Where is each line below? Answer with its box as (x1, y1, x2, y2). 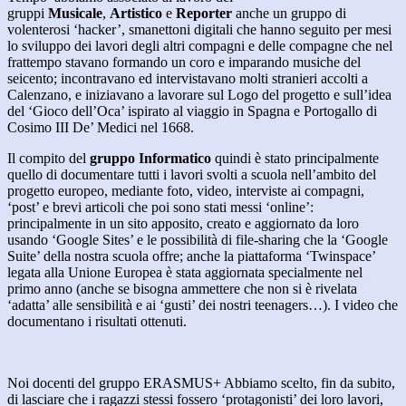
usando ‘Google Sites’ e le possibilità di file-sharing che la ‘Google (7, 232, 388, 248)
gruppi (7, 5, 44, 22)
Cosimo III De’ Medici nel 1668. (7, 120, 194, 136)
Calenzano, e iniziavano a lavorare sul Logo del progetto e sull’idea (7, 87, 391, 103)
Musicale (48, 5, 102, 22)
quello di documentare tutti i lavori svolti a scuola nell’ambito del (7, 167, 376, 183)
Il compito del (7, 150, 86, 167)
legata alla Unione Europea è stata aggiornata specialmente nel (7, 265, 362, 281)
